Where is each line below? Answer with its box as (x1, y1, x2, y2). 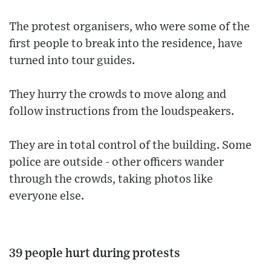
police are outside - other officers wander (9, 156, 224, 168)
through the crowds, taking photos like (9, 173, 213, 185)
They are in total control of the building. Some (9, 139, 252, 151)
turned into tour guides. (9, 54, 135, 67)
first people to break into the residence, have (9, 38, 243, 50)
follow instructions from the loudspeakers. (9, 105, 234, 117)
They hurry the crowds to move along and (9, 88, 226, 100)
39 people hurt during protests (9, 247, 180, 260)
